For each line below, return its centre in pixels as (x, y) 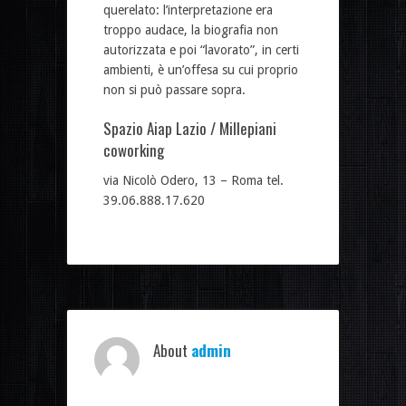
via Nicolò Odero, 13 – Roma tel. (193, 180)
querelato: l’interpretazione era (188, 10)
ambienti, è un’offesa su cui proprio (201, 69)
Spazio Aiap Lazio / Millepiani (190, 128)
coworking (134, 150)
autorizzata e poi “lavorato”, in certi (201, 49)
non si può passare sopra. (174, 89)
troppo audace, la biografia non (191, 29)
